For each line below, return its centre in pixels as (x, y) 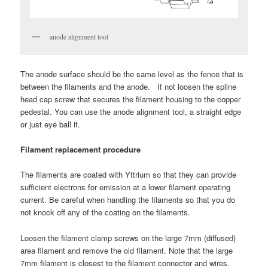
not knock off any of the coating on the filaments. (106, 212)
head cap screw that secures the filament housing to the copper (131, 99)
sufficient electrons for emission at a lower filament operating (126, 187)
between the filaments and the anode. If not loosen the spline (129, 87)
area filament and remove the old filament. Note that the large (127, 250)
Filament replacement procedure (81, 150)
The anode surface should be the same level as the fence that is (132, 74)
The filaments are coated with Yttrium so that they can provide (129, 175)
